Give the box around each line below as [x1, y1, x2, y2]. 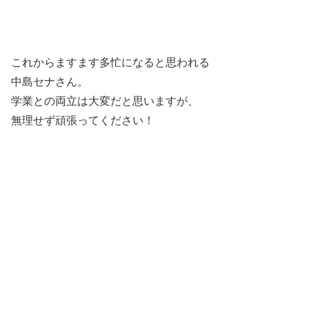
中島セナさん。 [11, 75, 88, 88]
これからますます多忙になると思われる [11, 56, 210, 68]
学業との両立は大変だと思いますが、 [11, 94, 199, 107]
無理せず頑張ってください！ [11, 114, 154, 126]
